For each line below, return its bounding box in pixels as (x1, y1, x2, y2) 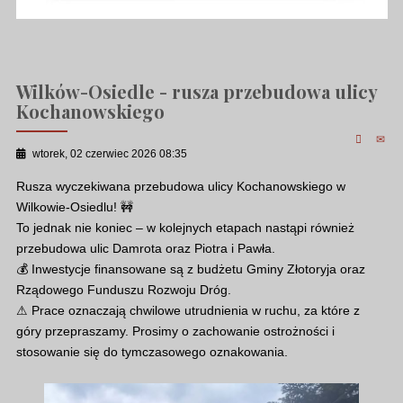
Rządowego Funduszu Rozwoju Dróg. (15, 282, 231, 297)
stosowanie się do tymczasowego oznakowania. (15, 344, 288, 359)
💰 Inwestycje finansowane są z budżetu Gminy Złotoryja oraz (15, 261, 365, 276)
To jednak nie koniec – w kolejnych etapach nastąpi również (15, 219, 354, 235)
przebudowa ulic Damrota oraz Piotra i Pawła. (15, 240, 275, 255)
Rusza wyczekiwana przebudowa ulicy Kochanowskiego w (15, 178, 345, 193)
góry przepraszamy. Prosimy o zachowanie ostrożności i (15, 323, 335, 338)
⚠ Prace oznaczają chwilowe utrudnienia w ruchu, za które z (15, 302, 360, 318)
